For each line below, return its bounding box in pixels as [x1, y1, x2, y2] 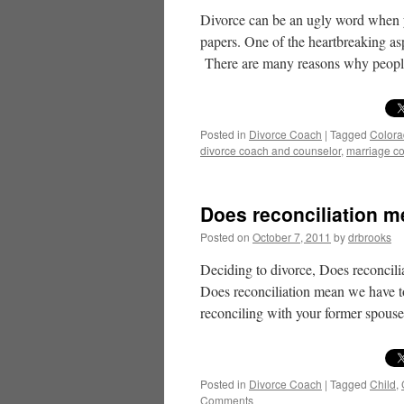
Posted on [200, 229, 250, 244]
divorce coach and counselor [200, 142, 341, 158]
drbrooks [348, 229, 391, 244]
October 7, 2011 [252, 229, 331, 244]
